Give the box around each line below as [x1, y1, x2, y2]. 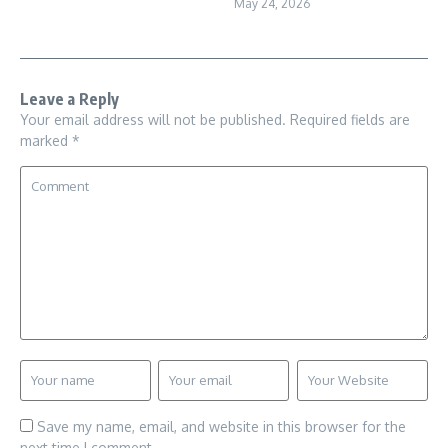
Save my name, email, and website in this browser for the [37, 417, 406, 435]
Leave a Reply [20, 88, 120, 109]
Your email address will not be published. [20, 110, 286, 128]
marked [20, 131, 72, 149]
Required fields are [290, 110, 410, 128]
